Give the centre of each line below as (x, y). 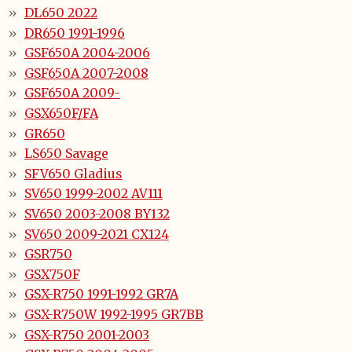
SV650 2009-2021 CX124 (96, 234)
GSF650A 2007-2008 (86, 73)
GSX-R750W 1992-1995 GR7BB (114, 314)
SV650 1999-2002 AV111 (93, 194)
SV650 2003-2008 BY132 (97, 214)
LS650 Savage (66, 154)
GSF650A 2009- (72, 93)
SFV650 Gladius (73, 173)
